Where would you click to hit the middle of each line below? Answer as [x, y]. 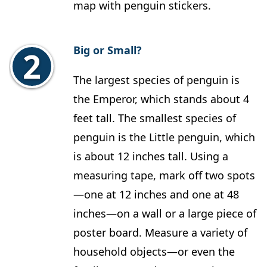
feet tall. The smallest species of [155, 118]
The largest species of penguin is [156, 80]
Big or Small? [108, 50]
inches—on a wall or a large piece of [165, 214]
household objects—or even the [154, 252]
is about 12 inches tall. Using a [151, 156]
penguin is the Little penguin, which [164, 137]
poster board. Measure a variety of [160, 233]
